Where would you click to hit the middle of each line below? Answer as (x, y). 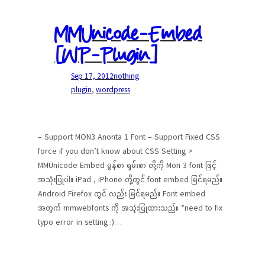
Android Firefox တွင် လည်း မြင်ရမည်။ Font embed (122, 193)
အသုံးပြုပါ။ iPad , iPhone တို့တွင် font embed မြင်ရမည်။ (130, 179)
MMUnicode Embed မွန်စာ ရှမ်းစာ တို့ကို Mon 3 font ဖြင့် (127, 165)
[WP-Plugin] (106, 56)
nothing (126, 76)
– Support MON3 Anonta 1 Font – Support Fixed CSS (129, 137)
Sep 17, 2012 (92, 76)
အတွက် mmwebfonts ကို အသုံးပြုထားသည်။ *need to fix (130, 208)
